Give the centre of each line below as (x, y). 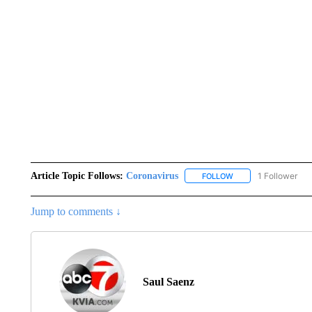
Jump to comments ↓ (76, 211)
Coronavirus (152, 175)
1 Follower (277, 175)
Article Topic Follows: (77, 175)
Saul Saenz (168, 281)
